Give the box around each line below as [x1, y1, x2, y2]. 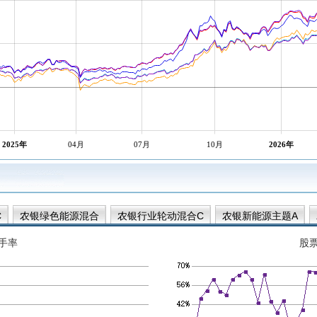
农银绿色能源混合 [20, 210, 99, 221]
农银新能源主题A [222, 210, 298, 221]
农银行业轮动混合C [117, 210, 204, 221]
